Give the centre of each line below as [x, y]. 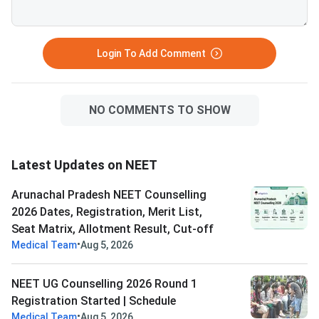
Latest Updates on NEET [84, 164]
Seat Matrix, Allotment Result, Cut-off [113, 229]
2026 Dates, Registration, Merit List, [107, 211]
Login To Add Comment [151, 53]
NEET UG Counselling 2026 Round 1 [104, 283]
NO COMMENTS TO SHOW [159, 110]
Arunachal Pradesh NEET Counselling [109, 194]
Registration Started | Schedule [94, 300]
